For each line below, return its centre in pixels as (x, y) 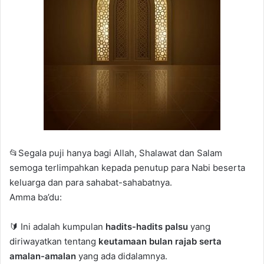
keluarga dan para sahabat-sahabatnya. (91, 182)
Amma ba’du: (36, 197)
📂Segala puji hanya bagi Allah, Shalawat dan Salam (116, 153)
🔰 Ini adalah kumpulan (57, 226)
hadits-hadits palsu (147, 226)
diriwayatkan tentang (54, 241)
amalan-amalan (43, 256)
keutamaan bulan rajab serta (160, 241)
